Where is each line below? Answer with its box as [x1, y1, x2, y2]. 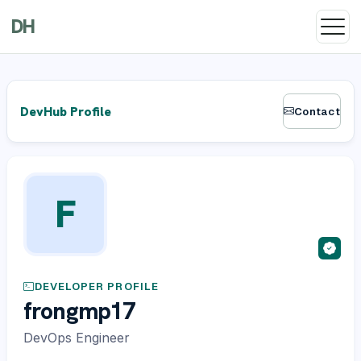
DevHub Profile [20, 102, 111, 120]
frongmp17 [23, 295, 135, 326]
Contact [294, 104, 340, 118]
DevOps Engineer [23, 329, 130, 346]
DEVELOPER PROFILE [35, 280, 159, 293]
